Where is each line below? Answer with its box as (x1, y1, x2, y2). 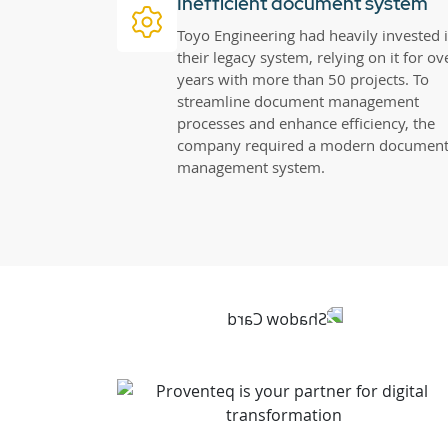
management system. (177, 157, 325, 178)
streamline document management (177, 91, 419, 112)
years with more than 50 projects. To (177, 69, 429, 90)
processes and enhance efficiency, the (177, 113, 435, 134)
